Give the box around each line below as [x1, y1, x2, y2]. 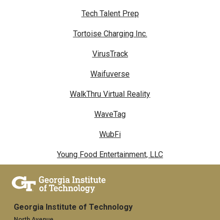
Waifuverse [90, 69, 130, 79]
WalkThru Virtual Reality [70, 89, 150, 99]
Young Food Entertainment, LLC [57, 150, 163, 160]
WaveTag [94, 110, 126, 119]
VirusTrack [92, 49, 128, 59]
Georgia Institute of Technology [14, 202, 133, 212]
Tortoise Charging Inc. [73, 29, 147, 39]
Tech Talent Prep [81, 9, 139, 19]
